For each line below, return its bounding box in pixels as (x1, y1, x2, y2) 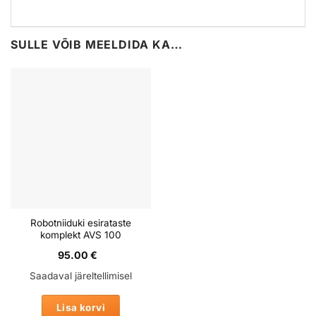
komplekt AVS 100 (40, 229, 121, 241)
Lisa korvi (56, 302, 106, 314)
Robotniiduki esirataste (30, 217, 131, 229)
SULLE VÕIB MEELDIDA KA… (11, 37, 183, 52)
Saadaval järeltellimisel (30, 269, 132, 281)
